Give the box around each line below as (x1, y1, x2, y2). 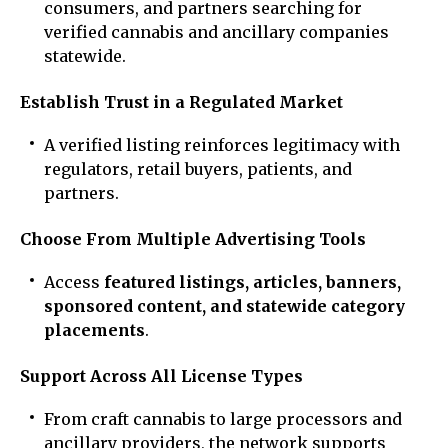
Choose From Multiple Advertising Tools (20, 228, 366, 249)
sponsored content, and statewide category (44, 296, 405, 317)
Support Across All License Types (20, 366, 303, 387)
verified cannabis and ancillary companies (44, 21, 389, 42)
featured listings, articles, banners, (104, 272, 401, 293)
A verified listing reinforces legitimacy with (44, 134, 400, 155)
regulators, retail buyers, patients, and (44, 158, 352, 179)
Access (44, 272, 104, 293)
